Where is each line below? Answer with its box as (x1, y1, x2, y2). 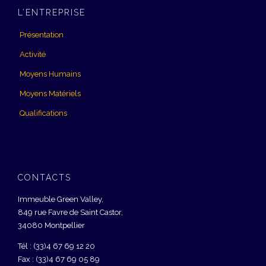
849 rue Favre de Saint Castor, (18, 208, 123, 217)
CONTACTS (18, 173, 71, 182)
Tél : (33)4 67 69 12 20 (18, 242, 95, 251)
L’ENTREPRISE (18, 8, 85, 17)
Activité (20, 50, 46, 59)
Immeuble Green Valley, (18, 195, 103, 204)
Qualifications (20, 109, 67, 118)
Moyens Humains (20, 69, 81, 78)
